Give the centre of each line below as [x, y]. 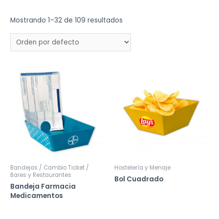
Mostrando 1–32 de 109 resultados [67, 21]
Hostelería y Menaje [142, 168]
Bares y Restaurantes [41, 175]
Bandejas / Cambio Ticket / [50, 168]
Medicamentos [37, 196]
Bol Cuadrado [139, 179]
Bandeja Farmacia [43, 186]
